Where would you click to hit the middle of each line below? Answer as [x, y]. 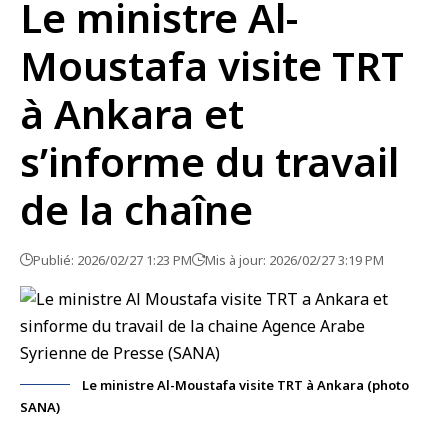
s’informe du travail [209, 161]
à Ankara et [132, 113]
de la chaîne [136, 209]
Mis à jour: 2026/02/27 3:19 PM [294, 260]
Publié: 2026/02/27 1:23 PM [112, 260]
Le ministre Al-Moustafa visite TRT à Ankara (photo [245, 385]
